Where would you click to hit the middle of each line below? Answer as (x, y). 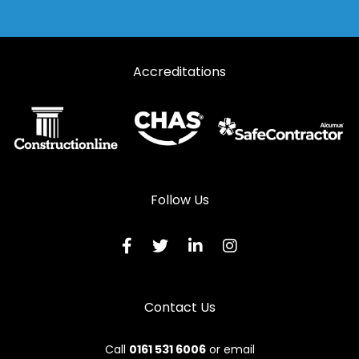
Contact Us (179, 307)
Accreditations (179, 72)
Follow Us (179, 200)
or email (230, 349)
